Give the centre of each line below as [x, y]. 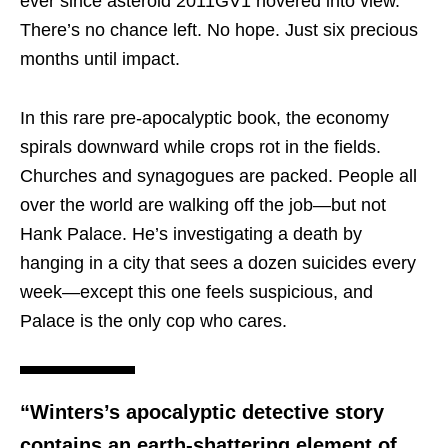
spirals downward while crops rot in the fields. [200, 147]
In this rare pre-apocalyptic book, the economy [204, 118]
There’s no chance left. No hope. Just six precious [219, 30]
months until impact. [100, 59]
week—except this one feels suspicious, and [196, 292]
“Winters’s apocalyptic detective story [202, 412]
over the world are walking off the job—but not [203, 205]
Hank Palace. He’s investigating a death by [191, 234]
